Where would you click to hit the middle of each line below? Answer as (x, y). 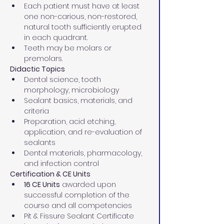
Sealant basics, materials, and (79, 100)
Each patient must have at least (83, 6)
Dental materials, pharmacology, (84, 153)
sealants (40, 142)
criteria (36, 111)
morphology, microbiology (71, 90)
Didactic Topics (37, 69)
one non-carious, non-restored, (81, 16)
